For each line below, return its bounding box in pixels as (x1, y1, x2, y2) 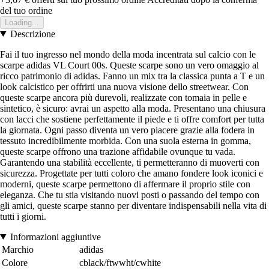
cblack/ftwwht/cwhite (79, 257, 161, 268)
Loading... (5, 17, 39, 27)
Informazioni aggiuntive (10, 231, 101, 242)
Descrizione (10, 28, 55, 39)
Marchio (2, 244, 34, 255)
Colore (2, 257, 28, 268)
